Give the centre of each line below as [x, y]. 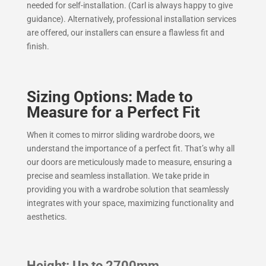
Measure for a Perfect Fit [113, 112]
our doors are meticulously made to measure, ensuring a [129, 162]
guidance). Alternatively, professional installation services [131, 19]
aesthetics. [47, 217]
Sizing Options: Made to [110, 97]
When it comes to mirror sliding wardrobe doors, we [120, 135]
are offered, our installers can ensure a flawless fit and [125, 33]
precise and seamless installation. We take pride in [118, 176]
